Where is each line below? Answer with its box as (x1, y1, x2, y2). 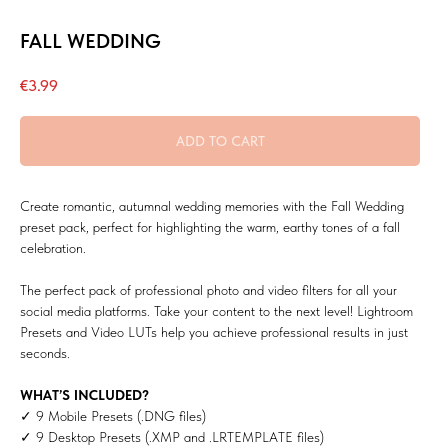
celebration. (20, 239, 86, 256)
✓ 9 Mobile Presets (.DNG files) (20, 407, 206, 424)
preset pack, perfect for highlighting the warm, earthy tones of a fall (20, 218, 400, 235)
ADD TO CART (175, 132, 265, 149)
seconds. (20, 344, 70, 361)
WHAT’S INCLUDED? (20, 386, 149, 403)
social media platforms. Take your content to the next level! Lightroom (20, 302, 413, 319)
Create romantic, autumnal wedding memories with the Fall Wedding (20, 197, 404, 214)
